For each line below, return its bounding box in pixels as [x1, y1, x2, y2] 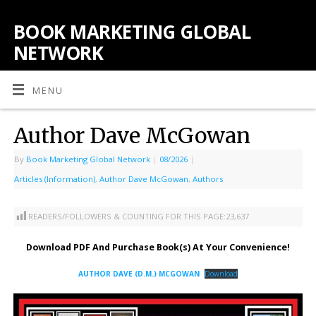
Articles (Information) [13, 173, 95, 184]
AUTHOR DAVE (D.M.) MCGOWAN [78, 268, 200, 279]
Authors [192, 173, 223, 184]
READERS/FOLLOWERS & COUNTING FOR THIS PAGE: [28, 211, 226, 222]
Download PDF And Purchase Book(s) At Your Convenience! [26, 241, 290, 253]
